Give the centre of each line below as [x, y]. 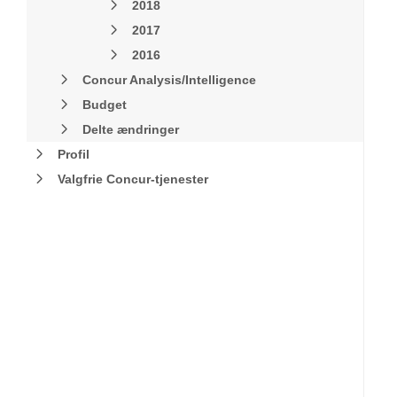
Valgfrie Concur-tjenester [133, 179]
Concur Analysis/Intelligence [169, 80]
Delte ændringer [131, 129]
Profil [74, 154]
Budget [105, 105]
